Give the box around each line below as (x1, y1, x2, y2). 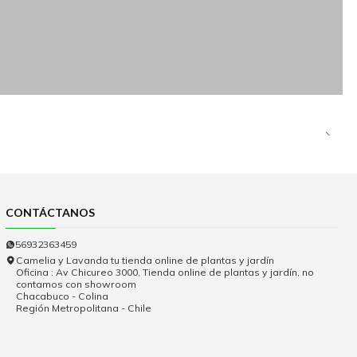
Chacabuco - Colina (15, 290, 108, 303)
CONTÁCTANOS (5, 206, 95, 220)
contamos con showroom (15, 278, 136, 291)
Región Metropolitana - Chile (15, 302, 151, 315)
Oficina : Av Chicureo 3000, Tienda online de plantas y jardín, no (15, 266, 314, 279)
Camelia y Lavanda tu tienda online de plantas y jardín (15, 254, 274, 267)
